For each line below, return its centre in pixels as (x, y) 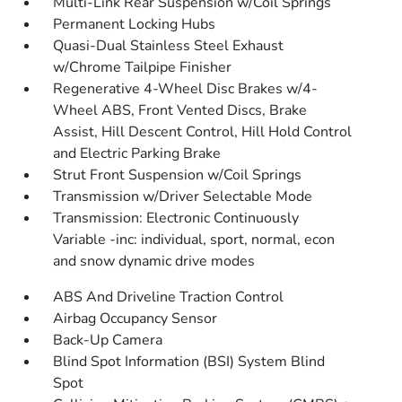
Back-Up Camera (108, 340)
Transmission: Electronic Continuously (176, 218)
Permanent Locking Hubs (135, 24)
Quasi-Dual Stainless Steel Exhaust (169, 46)
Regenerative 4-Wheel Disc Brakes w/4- (186, 89)
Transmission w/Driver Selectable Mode (183, 197)
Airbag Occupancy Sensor (135, 319)
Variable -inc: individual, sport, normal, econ (194, 240)
